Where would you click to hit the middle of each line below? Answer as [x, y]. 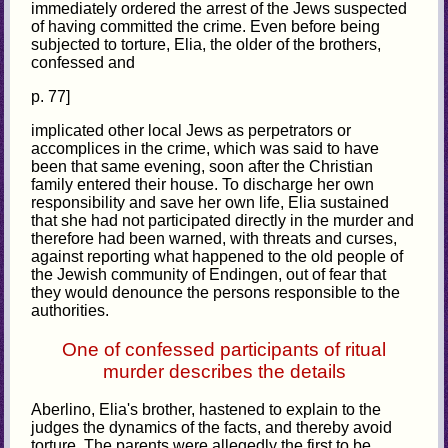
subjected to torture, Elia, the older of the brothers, [206, 44]
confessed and [83, 62]
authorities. [70, 310]
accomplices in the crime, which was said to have [205, 148]
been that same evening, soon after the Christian [202, 166]
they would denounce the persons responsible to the [216, 292]
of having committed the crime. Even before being [206, 26]
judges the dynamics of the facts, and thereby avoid [212, 428]
